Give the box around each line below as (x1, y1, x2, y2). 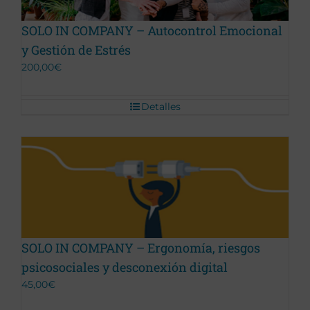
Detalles (140, 100, 181, 113)
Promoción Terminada (34, 194, 129, 206)
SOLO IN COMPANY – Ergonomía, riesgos (21, 239, 260, 256)
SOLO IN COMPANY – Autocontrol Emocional (21, 21, 282, 39)
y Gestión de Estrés (21, 41, 131, 58)
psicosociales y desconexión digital (21, 258, 228, 275)
